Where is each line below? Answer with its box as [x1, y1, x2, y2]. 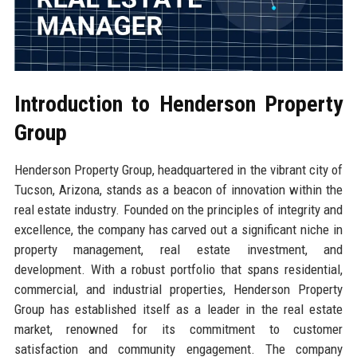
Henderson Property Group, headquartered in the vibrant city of [14, 161, 343, 178]
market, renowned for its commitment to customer [14, 320, 343, 337]
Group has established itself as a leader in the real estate [14, 300, 343, 317]
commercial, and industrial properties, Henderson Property [14, 280, 343, 297]
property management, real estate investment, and [14, 241, 343, 257]
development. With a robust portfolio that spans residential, [14, 261, 343, 277]
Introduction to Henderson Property [14, 90, 343, 117]
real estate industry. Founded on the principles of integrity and [14, 201, 343, 218]
